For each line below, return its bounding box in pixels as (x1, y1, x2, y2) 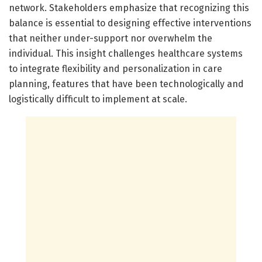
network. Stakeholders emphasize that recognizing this (9, 2, 249, 13)
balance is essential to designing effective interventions (9, 17, 251, 29)
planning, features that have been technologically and (9, 78, 244, 89)
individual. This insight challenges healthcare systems (9, 47, 243, 59)
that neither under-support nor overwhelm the (9, 32, 212, 44)
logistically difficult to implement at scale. (9, 93, 187, 105)
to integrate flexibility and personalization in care (9, 63, 222, 74)
